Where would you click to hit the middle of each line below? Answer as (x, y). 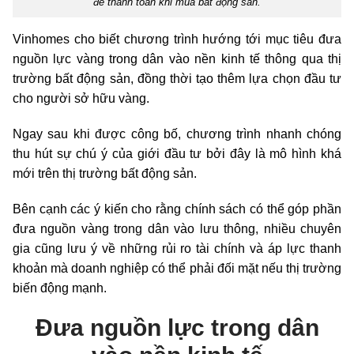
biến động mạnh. (60, 288)
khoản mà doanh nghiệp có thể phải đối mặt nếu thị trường (177, 269)
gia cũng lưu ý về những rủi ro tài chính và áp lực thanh (177, 249)
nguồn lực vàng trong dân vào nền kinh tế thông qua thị (177, 59)
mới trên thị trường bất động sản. (105, 174)
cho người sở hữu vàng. (81, 99)
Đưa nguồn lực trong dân (177, 328)
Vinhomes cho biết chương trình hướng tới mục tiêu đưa (177, 40)
